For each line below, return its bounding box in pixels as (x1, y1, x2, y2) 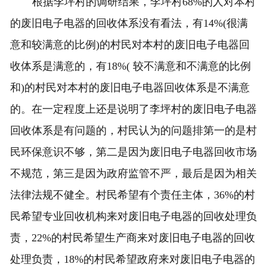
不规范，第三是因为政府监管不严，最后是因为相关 (10, 167, 257, 180)
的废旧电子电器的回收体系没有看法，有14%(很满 (10, 17, 248, 30)
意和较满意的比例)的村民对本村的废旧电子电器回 (10, 39, 250, 51)
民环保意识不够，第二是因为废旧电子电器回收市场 (10, 146, 257, 159)
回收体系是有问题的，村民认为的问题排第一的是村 (10, 125, 257, 137)
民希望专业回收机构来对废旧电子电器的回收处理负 (10, 210, 257, 223)
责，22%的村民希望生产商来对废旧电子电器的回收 (10, 232, 255, 244)
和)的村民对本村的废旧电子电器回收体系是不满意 (10, 82, 250, 94)
